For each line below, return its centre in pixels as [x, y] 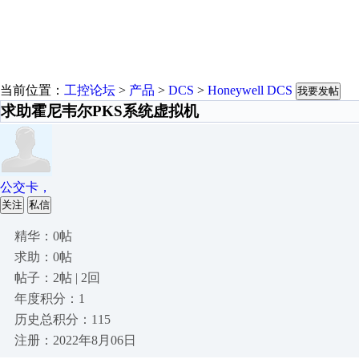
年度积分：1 [50, 298]
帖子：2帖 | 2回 [57, 278]
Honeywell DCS [250, 90]
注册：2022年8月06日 [75, 340]
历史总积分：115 [63, 319]
